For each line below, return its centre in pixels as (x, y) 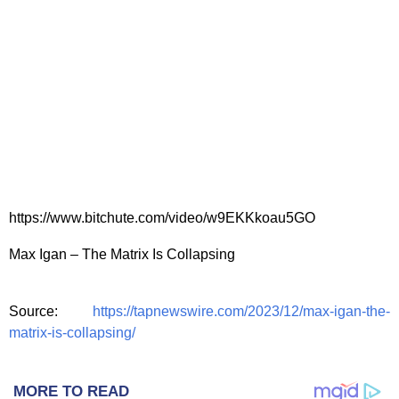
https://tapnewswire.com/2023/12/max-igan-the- (241, 311)
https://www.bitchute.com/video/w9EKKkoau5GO (162, 218)
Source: (51, 311)
